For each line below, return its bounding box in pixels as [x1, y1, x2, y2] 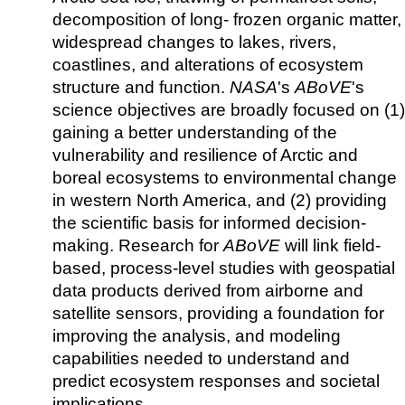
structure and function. [52, 77, 230, 97]
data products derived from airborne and [52, 280, 363, 300]
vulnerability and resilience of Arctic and [52, 145, 358, 165]
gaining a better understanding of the [52, 122, 337, 142]
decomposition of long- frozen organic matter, [52, 9, 401, 29]
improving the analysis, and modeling [52, 325, 341, 345]
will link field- [280, 235, 381, 255]
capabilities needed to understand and [52, 348, 350, 368]
